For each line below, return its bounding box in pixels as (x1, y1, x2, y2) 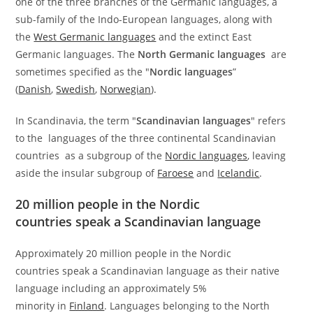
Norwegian (100, 82, 152, 96)
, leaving (247, 149, 286, 163)
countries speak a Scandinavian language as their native (15, 264, 280, 278)
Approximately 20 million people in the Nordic (15, 247, 232, 261)
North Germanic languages (138, 48, 266, 61)
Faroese (157, 166, 194, 180)
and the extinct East (156, 30, 252, 44)
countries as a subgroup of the (15, 149, 166, 163)
